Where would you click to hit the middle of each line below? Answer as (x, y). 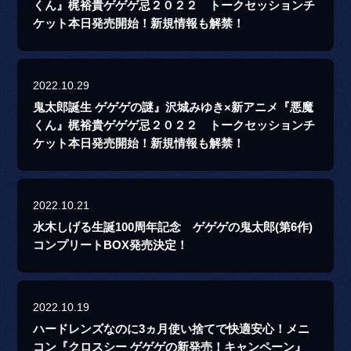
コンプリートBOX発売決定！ (111, 246)
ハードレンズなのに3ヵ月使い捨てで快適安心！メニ (172, 329)
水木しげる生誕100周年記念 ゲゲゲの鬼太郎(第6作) (173, 228)
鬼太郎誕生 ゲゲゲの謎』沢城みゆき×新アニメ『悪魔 (174, 108)
